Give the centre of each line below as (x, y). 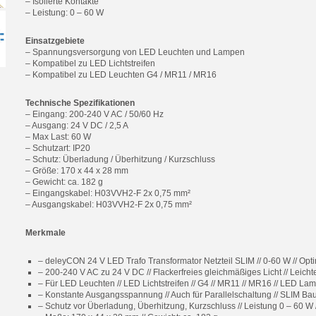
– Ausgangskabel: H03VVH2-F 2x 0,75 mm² (109, 205)
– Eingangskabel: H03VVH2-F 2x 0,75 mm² (108, 193)
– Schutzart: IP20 (58, 148)
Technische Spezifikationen (80, 103)
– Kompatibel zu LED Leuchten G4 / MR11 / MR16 (121, 75)
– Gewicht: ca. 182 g (64, 182)
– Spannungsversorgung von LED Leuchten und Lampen (135, 52)
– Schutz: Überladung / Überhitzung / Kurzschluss (120, 159)
